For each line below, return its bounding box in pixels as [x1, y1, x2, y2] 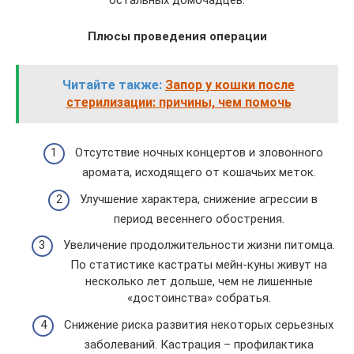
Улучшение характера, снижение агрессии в [80, 191, 318, 206]
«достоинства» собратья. [126, 291, 271, 306]
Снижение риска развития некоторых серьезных [64, 317, 333, 332]
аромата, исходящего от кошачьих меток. [81, 165, 316, 180]
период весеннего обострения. [113, 211, 284, 226]
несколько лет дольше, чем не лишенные [85, 274, 313, 289]
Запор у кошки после [165, 77, 295, 92]
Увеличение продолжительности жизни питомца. [62, 238, 335, 253]
